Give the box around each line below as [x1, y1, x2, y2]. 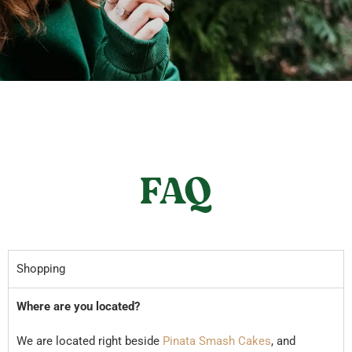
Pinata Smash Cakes [163, 333, 271, 348]
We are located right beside [16, 333, 163, 348]
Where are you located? [16, 299, 143, 313]
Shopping [16, 261, 65, 276]
